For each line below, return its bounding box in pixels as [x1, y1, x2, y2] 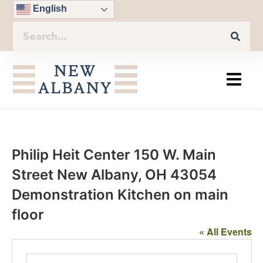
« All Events [198, 225, 252, 239]
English [31, 4, 68, 14]
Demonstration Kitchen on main [11, 186, 228, 204]
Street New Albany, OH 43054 [11, 166, 217, 184]
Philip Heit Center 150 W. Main [11, 146, 216, 164]
